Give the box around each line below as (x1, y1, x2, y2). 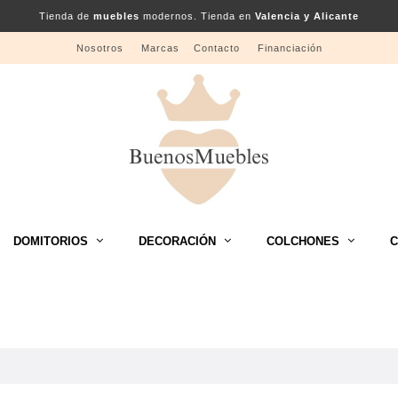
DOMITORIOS (13, 235, 88, 248)
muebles (93, 11, 139, 21)
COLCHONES (267, 235, 339, 248)
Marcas (140, 43, 179, 53)
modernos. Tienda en (139, 11, 255, 21)
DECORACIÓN (139, 235, 216, 248)
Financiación (257, 43, 322, 53)
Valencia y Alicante (255, 11, 359, 21)
